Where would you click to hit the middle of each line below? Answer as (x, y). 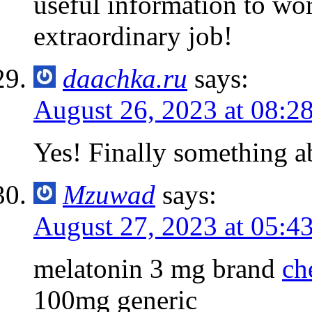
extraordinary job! (133, 36)
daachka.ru (125, 78)
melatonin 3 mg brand (158, 268)
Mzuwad (109, 194)
